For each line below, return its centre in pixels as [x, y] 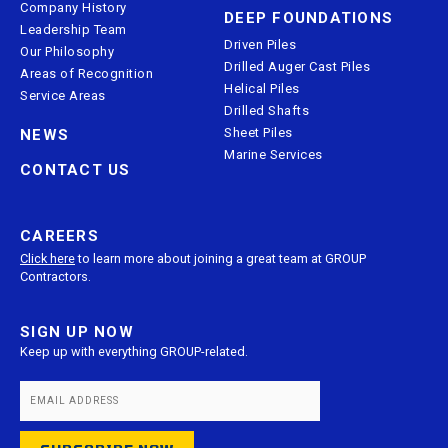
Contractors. [55, 276]
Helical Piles [262, 88]
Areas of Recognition [86, 73]
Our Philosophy [67, 51]
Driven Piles [260, 44]
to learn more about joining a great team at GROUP [220, 258]
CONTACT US [75, 169]
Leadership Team [73, 29]
